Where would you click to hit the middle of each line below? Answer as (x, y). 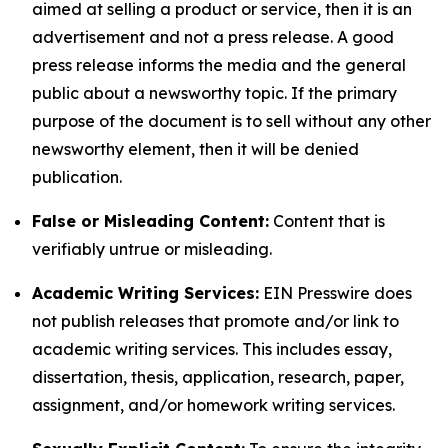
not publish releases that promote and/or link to (215, 321)
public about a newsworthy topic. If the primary (214, 93)
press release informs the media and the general (219, 65)
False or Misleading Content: (150, 221)
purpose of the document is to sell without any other (231, 121)
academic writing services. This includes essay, (212, 349)
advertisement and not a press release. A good (213, 37)
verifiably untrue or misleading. (152, 249)
